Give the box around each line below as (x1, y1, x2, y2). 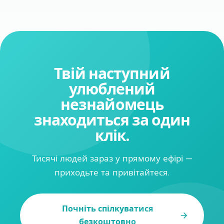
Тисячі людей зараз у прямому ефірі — (31, 153, 192, 164)
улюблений (68, 79, 155, 99)
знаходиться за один (33, 110, 190, 130)
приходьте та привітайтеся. (54, 167, 169, 178)
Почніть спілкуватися (62, 203, 153, 214)
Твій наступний (54, 64, 170, 84)
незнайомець (60, 95, 164, 115)
